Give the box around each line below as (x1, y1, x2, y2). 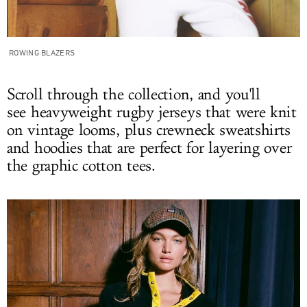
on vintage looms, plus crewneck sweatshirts (7, 121, 291, 140)
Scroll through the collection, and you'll (7, 85, 260, 104)
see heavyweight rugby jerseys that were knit (7, 103, 297, 122)
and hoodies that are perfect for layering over (7, 138, 292, 158)
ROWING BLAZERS (9, 47, 75, 57)
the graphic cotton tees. (7, 156, 160, 175)
